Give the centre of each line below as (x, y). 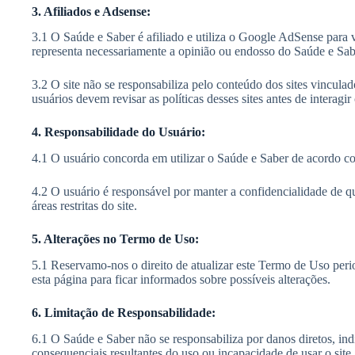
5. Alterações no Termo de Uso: (115, 239)
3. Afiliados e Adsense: (91, 11)
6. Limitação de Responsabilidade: (124, 312)
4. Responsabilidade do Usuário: (118, 132)
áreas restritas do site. (84, 206)
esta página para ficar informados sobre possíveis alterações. (181, 279)
